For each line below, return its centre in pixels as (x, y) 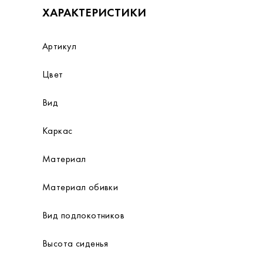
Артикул (59, 46)
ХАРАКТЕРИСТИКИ (94, 12)
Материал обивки (80, 187)
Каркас (58, 131)
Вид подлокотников (84, 215)
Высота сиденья (75, 243)
